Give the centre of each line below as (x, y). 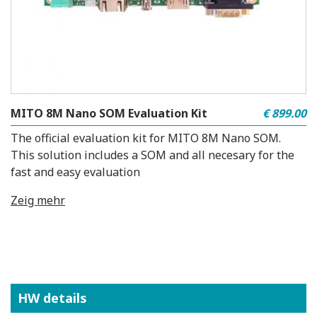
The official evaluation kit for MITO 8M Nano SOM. (146, 138)
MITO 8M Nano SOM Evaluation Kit (109, 113)
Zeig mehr (38, 200)
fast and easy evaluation (75, 172)
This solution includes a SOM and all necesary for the (152, 155)
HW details (52, 298)
